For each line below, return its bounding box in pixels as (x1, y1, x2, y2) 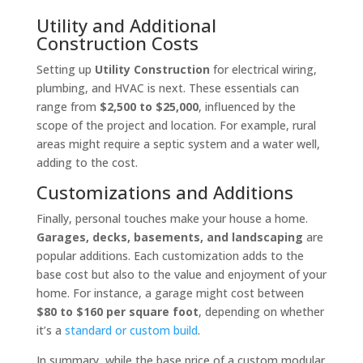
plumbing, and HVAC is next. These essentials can (36, 80, 299, 96)
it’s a (36, 322, 65, 339)
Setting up (36, 62, 95, 78)
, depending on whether (198, 304, 324, 320)
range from (36, 99, 100, 115)
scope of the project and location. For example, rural (36, 117, 316, 134)
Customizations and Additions (36, 180, 293, 205)
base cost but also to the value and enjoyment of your (36, 267, 327, 283)
